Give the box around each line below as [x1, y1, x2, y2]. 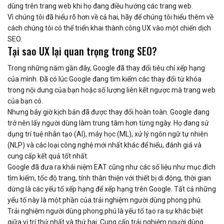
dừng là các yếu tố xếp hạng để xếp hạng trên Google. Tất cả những [7, 185, 216, 193]
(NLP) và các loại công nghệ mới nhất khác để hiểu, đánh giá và [7, 141, 201, 149]
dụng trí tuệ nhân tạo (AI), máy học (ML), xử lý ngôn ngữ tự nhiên [7, 130, 208, 138]
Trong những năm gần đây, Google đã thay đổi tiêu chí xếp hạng [7, 64, 205, 72]
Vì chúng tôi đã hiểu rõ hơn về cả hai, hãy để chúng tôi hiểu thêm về [7, 13, 213, 21]
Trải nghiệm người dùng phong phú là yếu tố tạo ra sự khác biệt [7, 207, 203, 215]
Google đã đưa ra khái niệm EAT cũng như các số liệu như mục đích [7, 163, 215, 171]
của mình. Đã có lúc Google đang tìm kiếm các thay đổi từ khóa [7, 75, 201, 83]
